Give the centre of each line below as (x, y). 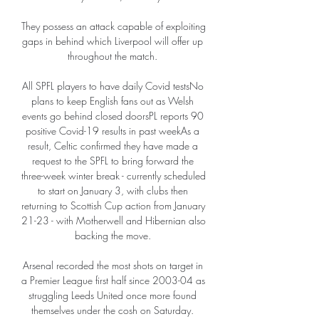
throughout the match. (114, 56)
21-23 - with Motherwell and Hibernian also (114, 221)
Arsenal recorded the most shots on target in (113, 266)
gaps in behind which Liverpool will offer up (113, 41)
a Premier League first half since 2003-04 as (113, 281)
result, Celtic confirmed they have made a (113, 146)
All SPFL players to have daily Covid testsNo (113, 86)
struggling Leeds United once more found (113, 296)
